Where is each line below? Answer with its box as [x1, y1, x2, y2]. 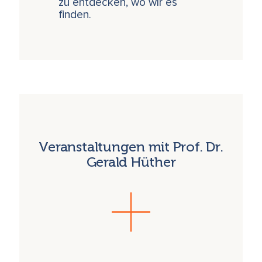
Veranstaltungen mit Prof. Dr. [39, 139, 223, 156]
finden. [58, 9, 92, 21]
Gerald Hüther [86, 154, 176, 171]
